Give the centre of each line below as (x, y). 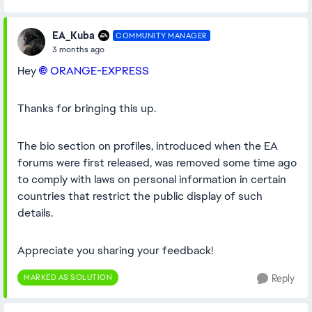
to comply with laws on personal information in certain (152, 179)
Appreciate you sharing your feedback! (115, 250)
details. (35, 213)
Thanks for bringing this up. (87, 108)
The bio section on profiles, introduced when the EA (148, 146)
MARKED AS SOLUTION (68, 277)
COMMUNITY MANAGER (162, 36)
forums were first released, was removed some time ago (157, 163)
